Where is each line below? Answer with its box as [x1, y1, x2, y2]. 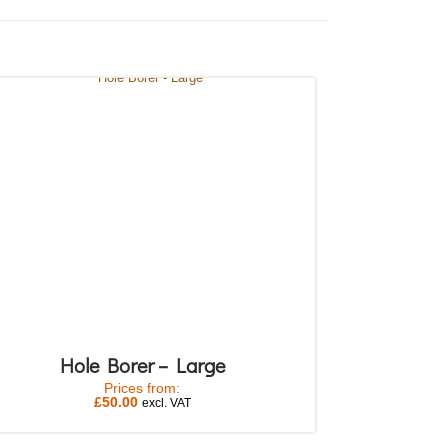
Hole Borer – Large [59, 352, 225, 379]
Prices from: [104, 380, 181, 397]
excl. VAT [141, 396, 191, 410]
